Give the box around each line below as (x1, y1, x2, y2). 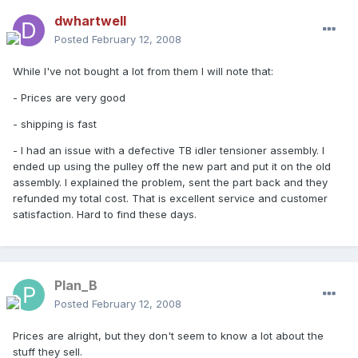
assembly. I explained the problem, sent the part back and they (13, 176, 328, 189)
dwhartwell (54, 13, 126, 30)
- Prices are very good (13, 91, 125, 105)
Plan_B (54, 277, 97, 294)
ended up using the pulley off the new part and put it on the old (13, 160, 331, 173)
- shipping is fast (13, 117, 97, 131)
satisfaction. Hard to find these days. (13, 208, 197, 221)
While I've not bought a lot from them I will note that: (13, 65, 273, 78)
